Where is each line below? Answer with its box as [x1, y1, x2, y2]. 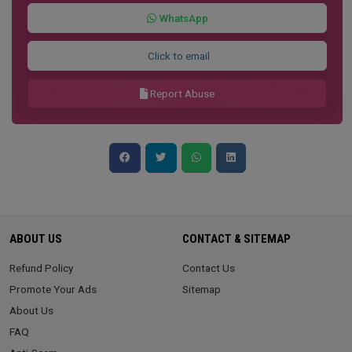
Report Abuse [148, 86, 214, 100]
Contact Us [182, 261, 235, 274]
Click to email [145, 49, 210, 62]
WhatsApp [156, 11, 208, 24]
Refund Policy [9, 261, 73, 274]
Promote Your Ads [9, 282, 97, 295]
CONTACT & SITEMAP [182, 231, 291, 246]
